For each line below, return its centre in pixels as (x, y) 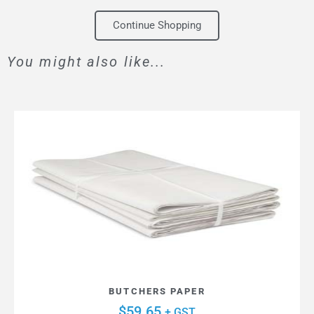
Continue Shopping (157, 26)
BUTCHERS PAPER (157, 291)
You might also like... (87, 62)
